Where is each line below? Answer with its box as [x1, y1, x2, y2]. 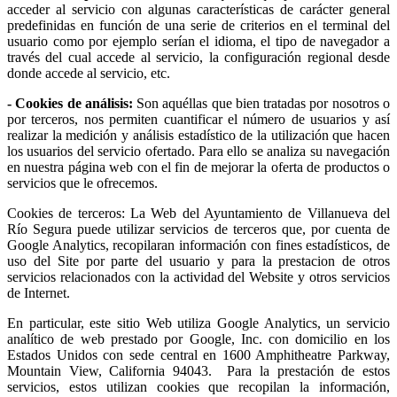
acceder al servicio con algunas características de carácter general [7, 2, 390, 18]
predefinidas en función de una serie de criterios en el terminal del [7, 18, 390, 34]
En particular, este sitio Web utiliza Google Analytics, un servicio [7, 315, 390, 331]
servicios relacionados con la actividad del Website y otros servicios [7, 269, 390, 285]
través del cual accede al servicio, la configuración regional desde [7, 50, 390, 66]
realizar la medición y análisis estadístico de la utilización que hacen [7, 128, 390, 144]
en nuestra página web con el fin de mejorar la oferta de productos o [7, 160, 390, 175]
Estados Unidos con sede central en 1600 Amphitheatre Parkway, [7, 347, 390, 363]
